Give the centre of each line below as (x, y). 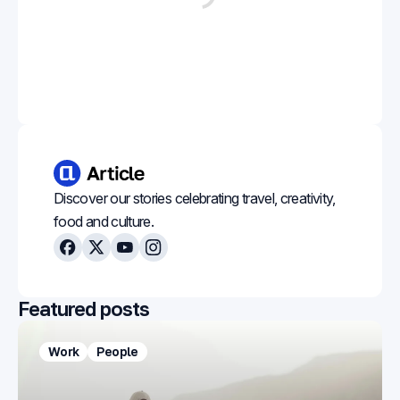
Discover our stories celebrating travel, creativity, (195, 198)
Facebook (97, 258)
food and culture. (104, 221)
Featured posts (83, 308)
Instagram (182, 258)
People (117, 351)
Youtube (149, 258)
